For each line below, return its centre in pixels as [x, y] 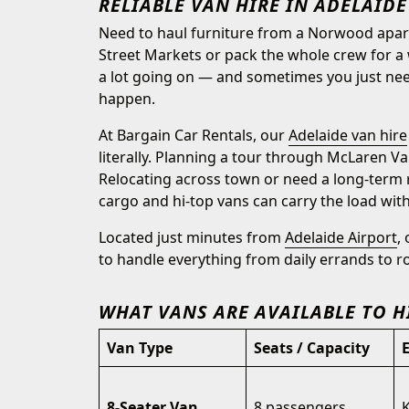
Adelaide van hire [348, 135]
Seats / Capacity [312, 348]
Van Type [140, 348]
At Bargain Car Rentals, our [194, 135]
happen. [131, 99]
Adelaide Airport [341, 237]
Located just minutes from [192, 237]
